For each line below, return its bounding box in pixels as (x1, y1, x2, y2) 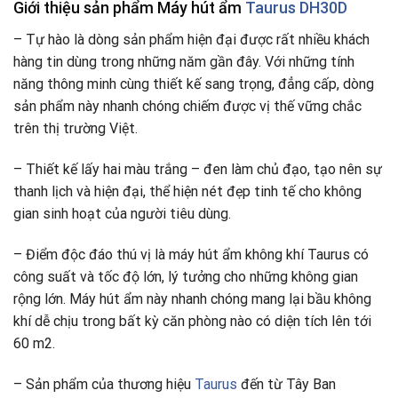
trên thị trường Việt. (13, 120, 138, 138)
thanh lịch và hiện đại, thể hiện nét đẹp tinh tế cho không (13, 183, 362, 201)
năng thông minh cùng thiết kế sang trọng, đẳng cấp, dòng (13, 76, 374, 93)
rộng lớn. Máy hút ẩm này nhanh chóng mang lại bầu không (13, 290, 371, 307)
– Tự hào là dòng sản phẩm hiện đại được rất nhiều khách (13, 31, 370, 49)
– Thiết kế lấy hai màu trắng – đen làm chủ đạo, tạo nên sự (13, 161, 382, 179)
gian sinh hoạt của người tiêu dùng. (13, 205, 231, 223)
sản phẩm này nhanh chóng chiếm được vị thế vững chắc (13, 98, 362, 115)
